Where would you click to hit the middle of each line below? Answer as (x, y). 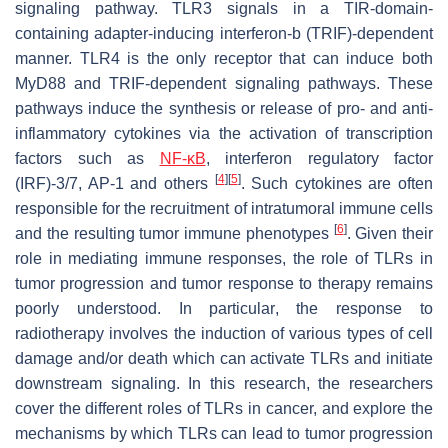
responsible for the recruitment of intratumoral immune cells (224, 208)
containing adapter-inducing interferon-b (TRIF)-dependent (224, 33)
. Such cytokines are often (336, 183)
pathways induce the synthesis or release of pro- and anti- (224, 108)
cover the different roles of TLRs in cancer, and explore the (224, 408)
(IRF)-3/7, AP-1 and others (115, 183)
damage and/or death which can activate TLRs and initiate (224, 358)
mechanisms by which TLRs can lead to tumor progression (224, 433)
